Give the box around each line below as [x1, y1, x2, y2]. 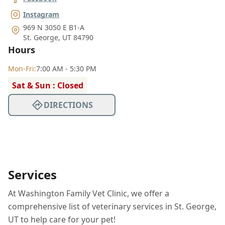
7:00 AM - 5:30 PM [36, 63, 96, 73]
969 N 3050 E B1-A [23, 22, 84, 32]
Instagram [23, 9, 59, 19]
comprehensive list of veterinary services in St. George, [8, 200, 216, 212]
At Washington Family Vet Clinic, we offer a [8, 187, 169, 199]
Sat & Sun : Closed [12, 79, 83, 91]
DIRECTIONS [43, 99, 93, 110]
